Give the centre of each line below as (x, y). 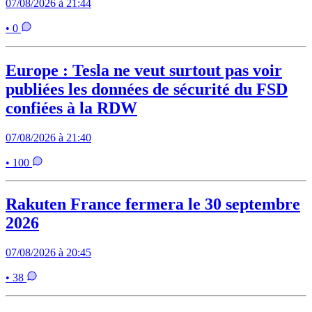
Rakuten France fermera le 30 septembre (153, 204)
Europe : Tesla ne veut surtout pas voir (144, 70)
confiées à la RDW (71, 108)
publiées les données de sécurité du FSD (147, 89)
